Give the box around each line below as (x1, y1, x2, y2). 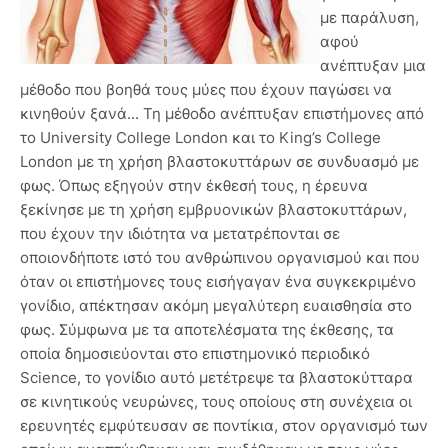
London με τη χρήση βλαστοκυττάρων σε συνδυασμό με (20, 152, 419, 172)
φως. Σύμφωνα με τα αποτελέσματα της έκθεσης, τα (20, 320, 394, 340)
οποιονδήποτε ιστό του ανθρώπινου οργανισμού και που (20, 248, 420, 268)
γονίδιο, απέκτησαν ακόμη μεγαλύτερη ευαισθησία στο (20, 296, 412, 316)
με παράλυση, (320, 8, 419, 28)
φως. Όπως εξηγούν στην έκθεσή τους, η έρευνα (20, 176, 368, 196)
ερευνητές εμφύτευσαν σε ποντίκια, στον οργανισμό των (20, 416, 428, 436)
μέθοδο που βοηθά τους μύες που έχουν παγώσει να (20, 80, 392, 100)
